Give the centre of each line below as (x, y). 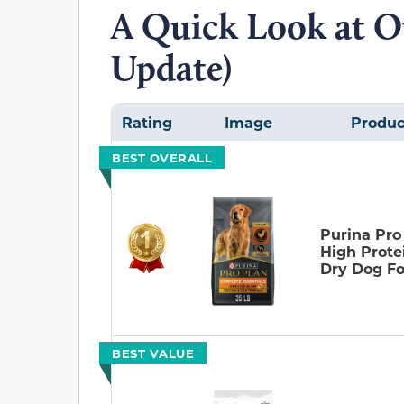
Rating (147, 122)
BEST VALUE (153, 353)
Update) (171, 67)
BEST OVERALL (162, 157)
